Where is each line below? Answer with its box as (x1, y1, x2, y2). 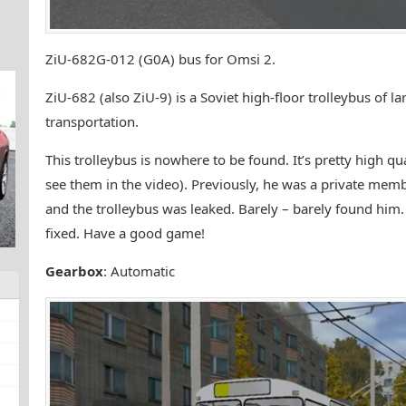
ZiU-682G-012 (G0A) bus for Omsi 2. (44, 50, 275, 68)
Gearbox (44, 262, 103, 280)
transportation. (44, 112, 139, 130)
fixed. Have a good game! (44, 224, 205, 242)
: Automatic (102, 262, 175, 280)
